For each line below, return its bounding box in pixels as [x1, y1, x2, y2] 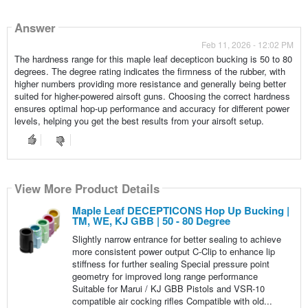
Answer [14, 19, 56, 36]
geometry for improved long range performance [71, 269, 258, 283]
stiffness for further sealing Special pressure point [71, 257, 269, 271]
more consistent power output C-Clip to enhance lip [71, 245, 275, 258]
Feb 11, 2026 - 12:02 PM [201, 38, 294, 51]
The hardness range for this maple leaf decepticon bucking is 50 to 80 [14, 52, 292, 66]
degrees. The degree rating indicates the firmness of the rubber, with [14, 65, 285, 78]
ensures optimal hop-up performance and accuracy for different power [14, 102, 289, 115]
